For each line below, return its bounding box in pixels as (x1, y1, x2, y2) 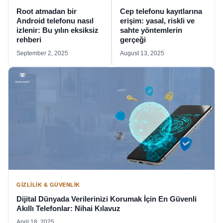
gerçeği (120, 35, 146, 44)
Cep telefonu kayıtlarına (120, 7, 202, 16)
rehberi (16, 35, 41, 44)
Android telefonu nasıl (16, 16, 94, 25)
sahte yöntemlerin (120, 26, 182, 35)
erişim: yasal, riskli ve (120, 16, 195, 25)
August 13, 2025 (120, 50, 164, 57)
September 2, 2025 (16, 50, 68, 57)
